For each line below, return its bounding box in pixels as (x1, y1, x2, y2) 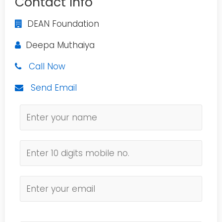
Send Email (31, 82, 77, 94)
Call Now (29, 60, 65, 72)
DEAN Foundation (22, 18, 99, 30)
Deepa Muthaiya (21, 39, 95, 51)
